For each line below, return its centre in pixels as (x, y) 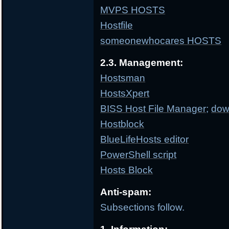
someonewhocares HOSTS (161, 41)
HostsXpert (125, 94)
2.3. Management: (142, 63)
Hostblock (122, 124)
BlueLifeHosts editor (145, 140)
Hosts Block (127, 170)
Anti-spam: (126, 192)
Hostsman (123, 78)
